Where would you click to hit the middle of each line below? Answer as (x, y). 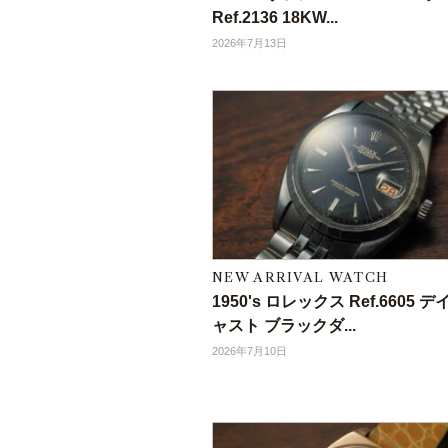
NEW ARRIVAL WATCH (300, 277)
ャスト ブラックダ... (284, 326)
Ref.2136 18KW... (275, 18)
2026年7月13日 (249, 43)
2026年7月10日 (249, 351)
